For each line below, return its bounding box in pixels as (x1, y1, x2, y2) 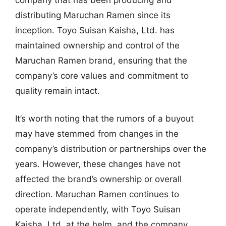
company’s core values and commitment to (15, 70, 189, 81)
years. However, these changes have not (15, 159, 181, 169)
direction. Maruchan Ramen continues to (15, 189, 179, 199)
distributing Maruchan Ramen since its (15, 10, 171, 20)
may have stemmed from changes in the (15, 129, 179, 139)
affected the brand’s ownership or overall (15, 174, 182, 184)
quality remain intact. (15, 85, 100, 96)
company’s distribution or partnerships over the (15, 144, 206, 154)
